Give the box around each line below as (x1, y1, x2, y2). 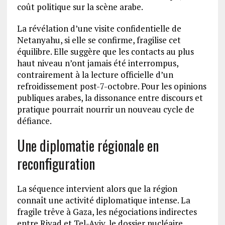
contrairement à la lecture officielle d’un (17, 69, 173, 81)
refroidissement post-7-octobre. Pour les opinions (17, 80, 206, 92)
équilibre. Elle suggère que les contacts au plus (17, 46, 194, 58)
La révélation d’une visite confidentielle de (17, 23, 181, 35)
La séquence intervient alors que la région (17, 183, 177, 195)
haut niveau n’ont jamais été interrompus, (17, 57, 178, 69)
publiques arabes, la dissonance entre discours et (17, 92, 203, 104)
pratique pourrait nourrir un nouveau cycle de (17, 103, 194, 116)
